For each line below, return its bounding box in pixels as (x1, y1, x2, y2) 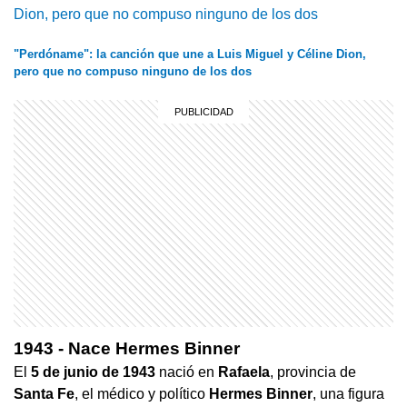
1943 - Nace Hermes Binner (14, 339, 240, 359)
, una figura (313, 386, 384, 402)
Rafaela (218, 364, 270, 381)
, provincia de (270, 364, 356, 381)
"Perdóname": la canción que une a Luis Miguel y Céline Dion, (14, 46, 366, 61)
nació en (155, 364, 218, 381)
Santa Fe (14, 386, 74, 402)
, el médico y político (74, 386, 209, 402)
